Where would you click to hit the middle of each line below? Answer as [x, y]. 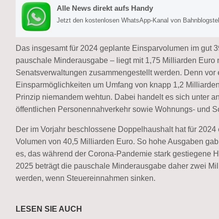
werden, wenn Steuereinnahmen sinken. [86, 178]
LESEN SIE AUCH [49, 209]
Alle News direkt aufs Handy [105, 8]
